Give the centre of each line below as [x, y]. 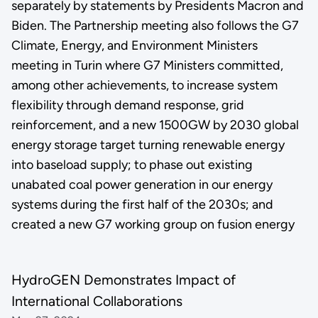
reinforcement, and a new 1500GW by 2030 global [155, 125]
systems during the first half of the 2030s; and [142, 204]
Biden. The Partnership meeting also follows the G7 [155, 25]
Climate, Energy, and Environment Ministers [134, 45]
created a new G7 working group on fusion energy [153, 224]
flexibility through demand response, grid [127, 105]
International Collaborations [97, 301]
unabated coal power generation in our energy [142, 184]
